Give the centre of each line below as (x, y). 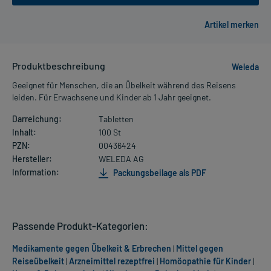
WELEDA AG (121, 159)
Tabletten (116, 119)
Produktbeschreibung (59, 66)
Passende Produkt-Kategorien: (80, 226)
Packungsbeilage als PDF (158, 172)
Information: (36, 172)
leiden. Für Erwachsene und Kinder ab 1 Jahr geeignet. (112, 97)
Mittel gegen (200, 249)
